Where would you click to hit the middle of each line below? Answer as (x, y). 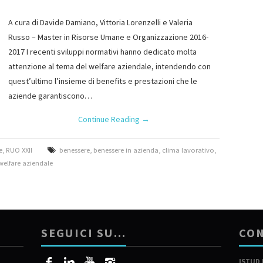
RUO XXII (19, 150)
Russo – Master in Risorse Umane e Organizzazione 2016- (108, 37)
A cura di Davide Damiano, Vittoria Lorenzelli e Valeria (100, 22)
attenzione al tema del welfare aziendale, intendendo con (109, 66)
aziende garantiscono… (50, 96)
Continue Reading (110, 119)
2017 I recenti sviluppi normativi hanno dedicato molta (102, 52)
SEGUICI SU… (84, 233)
